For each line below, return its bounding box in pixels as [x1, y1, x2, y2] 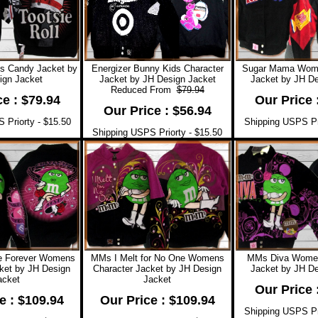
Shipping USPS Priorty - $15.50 [92, 126, 222, 138]
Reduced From [110, 84, 177, 95]
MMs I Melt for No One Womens [90, 252, 224, 263]
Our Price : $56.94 [103, 103, 212, 118]
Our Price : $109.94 [99, 292, 215, 307]
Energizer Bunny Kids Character [91, 62, 224, 74]
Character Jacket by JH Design [93, 263, 221, 274]
